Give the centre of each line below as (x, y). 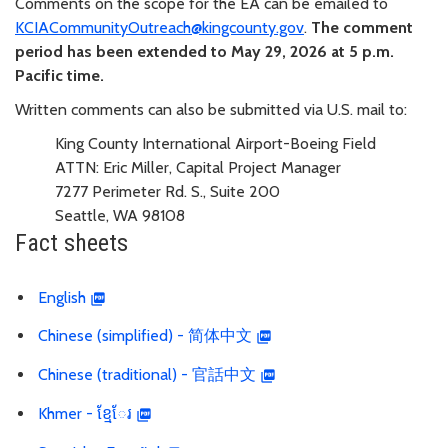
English (62, 297)
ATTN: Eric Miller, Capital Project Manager (198, 167)
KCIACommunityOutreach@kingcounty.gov (159, 27)
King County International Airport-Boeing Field (215, 143)
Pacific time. (59, 75)
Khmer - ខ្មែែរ (85, 413)
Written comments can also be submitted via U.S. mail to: (211, 109)
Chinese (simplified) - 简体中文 (145, 336)
